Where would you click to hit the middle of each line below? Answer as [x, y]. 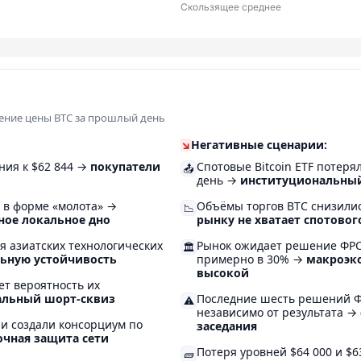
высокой [223, 273]
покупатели [125, 167]
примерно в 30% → [251, 259]
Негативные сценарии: [259, 145]
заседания [227, 326]
